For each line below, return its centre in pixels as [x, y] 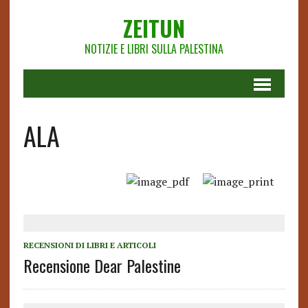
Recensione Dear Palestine [102, 265]
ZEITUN [154, 28]
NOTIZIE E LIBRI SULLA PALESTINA [154, 49]
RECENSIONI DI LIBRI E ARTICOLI [89, 245]
